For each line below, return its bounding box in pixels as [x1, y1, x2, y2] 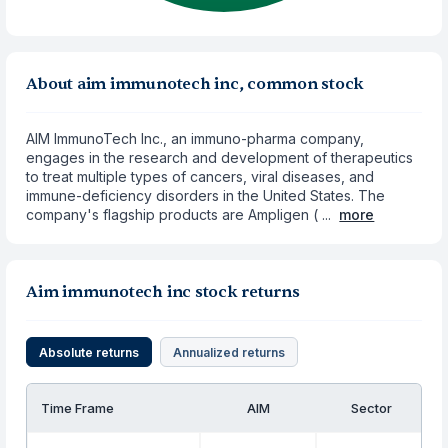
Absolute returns [39, 344, 140, 360]
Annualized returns [173, 344, 286, 360]
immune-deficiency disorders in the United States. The [26, 187, 386, 204]
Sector [350, 400, 392, 416]
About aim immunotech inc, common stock [26, 74, 365, 94]
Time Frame [41, 400, 115, 416]
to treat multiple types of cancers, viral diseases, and [26, 168, 375, 185]
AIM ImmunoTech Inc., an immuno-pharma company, [26, 130, 365, 147]
